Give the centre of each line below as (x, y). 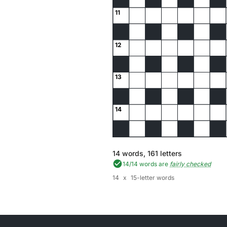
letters (170, 153)
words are (153, 164)
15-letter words (153, 178)
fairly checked (190, 164)
